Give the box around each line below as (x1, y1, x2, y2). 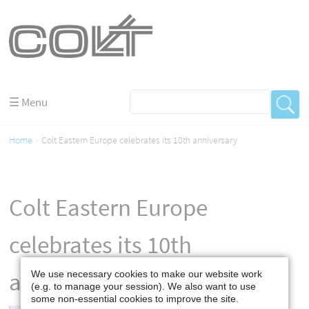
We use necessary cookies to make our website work (31, 268, 262, 279)
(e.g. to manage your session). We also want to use (31, 280, 256, 292)
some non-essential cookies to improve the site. (31, 292, 239, 304)
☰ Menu (9, 94, 48, 110)
